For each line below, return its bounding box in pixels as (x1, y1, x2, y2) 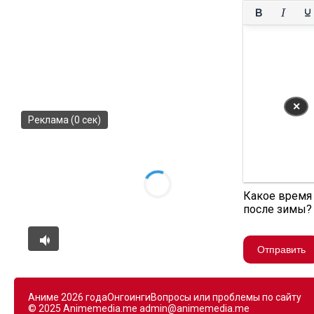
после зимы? (243, 203, 312, 216)
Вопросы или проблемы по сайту (151, 292, 301, 303)
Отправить (257, 244, 306, 255)
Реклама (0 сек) (28, 114, 101, 125)
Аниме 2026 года (28, 292, 107, 303)
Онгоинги (107, 292, 151, 303)
